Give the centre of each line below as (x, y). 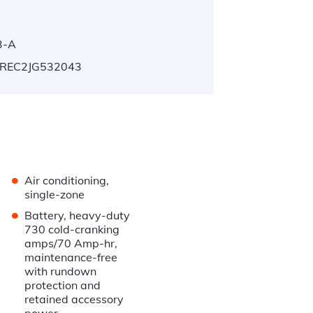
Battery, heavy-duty (78, 216)
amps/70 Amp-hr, (71, 243)
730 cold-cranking (72, 230)
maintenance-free (71, 257)
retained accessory (74, 299)
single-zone (55, 195)
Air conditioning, (67, 181)
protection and (63, 285)
